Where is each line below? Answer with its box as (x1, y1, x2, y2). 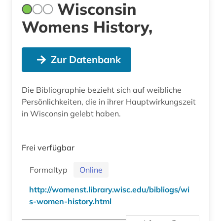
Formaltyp (30, 164, 72, 175)
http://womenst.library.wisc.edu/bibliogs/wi (29, 184, 189, 194)
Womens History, (22, 16, 152, 37)
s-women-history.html (29, 196, 111, 206)
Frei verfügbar (22, 142, 74, 152)
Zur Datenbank (50, 53, 121, 66)
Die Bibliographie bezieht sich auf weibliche (22, 84, 182, 95)
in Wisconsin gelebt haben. (22, 108, 121, 118)
